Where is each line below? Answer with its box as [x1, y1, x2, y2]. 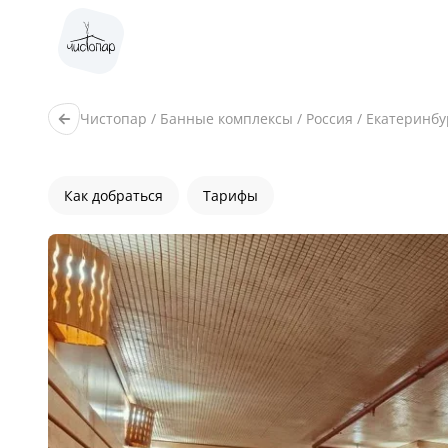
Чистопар [80, 109, 147, 128]
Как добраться [64, 186, 163, 205]
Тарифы [203, 186, 258, 205]
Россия [306, 109, 353, 128]
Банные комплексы [160, 109, 293, 128]
